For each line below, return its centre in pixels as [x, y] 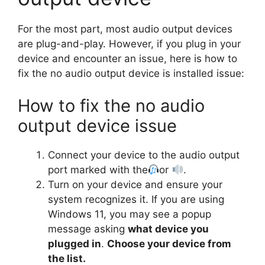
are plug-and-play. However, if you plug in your [129, 43]
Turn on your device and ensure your [135, 185]
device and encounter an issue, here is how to [127, 58]
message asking [88, 229]
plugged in [75, 244]
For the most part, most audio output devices [125, 29]
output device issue [97, 126]
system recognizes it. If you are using [136, 200]
